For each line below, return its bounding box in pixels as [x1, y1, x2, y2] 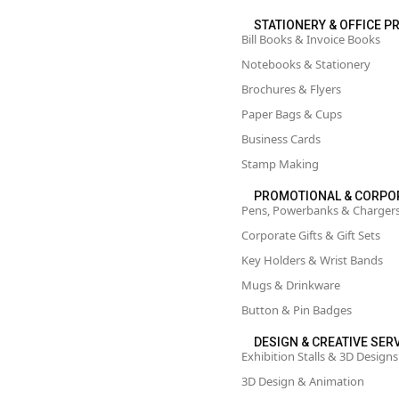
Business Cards [241, 131, 321, 147]
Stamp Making [241, 156, 319, 172]
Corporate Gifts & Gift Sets [241, 227, 380, 243]
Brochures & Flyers [241, 81, 341, 97]
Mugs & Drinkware [241, 277, 340, 293]
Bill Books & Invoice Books [241, 31, 380, 47]
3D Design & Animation [241, 373, 364, 389]
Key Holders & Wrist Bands [241, 252, 383, 268]
